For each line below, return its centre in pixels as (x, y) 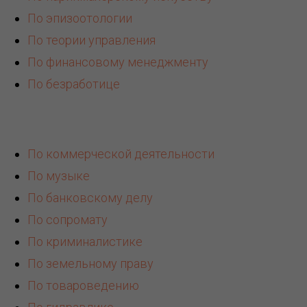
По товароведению (83, 286)
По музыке (59, 176)
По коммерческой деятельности (121, 154)
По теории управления (91, 40)
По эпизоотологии (80, 19)
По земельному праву (90, 264)
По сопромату (67, 220)
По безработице (74, 84)
